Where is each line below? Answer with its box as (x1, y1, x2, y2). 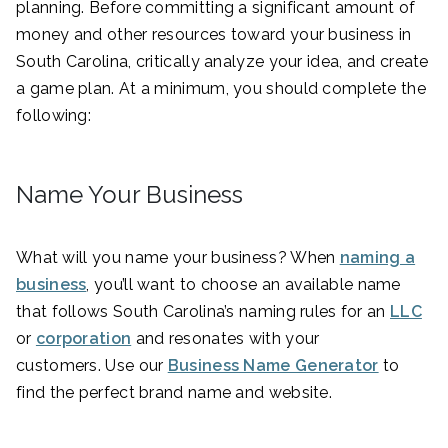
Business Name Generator (167, 356, 379, 376)
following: (16, 106, 91, 126)
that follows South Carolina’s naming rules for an (16, 302, 390, 322)
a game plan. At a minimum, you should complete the (16, 79, 426, 99)
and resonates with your (131, 329, 320, 349)
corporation (35, 329, 132, 349)
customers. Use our (16, 356, 168, 376)
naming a (339, 248, 416, 268)
